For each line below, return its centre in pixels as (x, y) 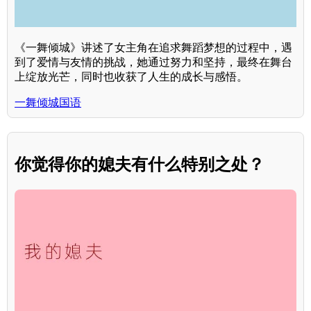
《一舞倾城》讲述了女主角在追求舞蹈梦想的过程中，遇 (153, 48)
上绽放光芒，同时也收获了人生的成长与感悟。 (131, 77)
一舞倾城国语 (48, 103)
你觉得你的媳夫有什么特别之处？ (140, 165)
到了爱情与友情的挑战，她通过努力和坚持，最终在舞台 (153, 62)
